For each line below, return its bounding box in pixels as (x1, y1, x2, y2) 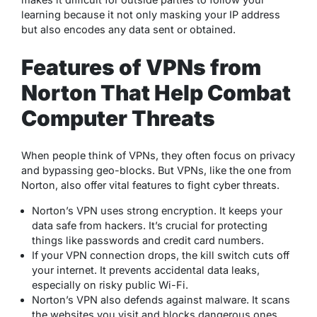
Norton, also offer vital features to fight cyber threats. (21, 179, 279, 192)
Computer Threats (21, 105, 215, 131)
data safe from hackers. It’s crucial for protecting (32, 219, 267, 232)
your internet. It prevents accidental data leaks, (32, 264, 260, 277)
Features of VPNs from (21, 54, 261, 80)
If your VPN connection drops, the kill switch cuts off (32, 249, 289, 262)
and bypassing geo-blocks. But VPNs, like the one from (21, 164, 292, 177)
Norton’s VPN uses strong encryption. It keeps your (32, 204, 282, 217)
